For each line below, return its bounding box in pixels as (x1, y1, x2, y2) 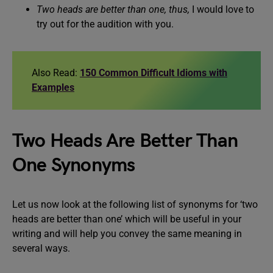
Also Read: (32, 67, 80, 79)
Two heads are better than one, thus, (37, 4, 190, 15)
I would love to (190, 4, 254, 15)
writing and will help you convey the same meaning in (12, 228, 242, 239)
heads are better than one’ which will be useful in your (12, 213, 241, 225)
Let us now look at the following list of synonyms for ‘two (12, 199, 258, 210)
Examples (32, 82, 74, 93)
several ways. (12, 243, 70, 254)
